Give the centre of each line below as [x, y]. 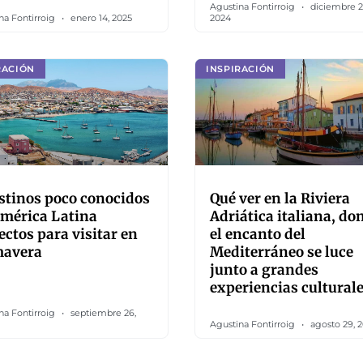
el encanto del [258, 234]
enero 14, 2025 [100, 18]
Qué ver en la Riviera [280, 199]
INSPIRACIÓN [240, 68]
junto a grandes [264, 270]
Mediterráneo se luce [282, 252]
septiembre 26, [102, 313]
